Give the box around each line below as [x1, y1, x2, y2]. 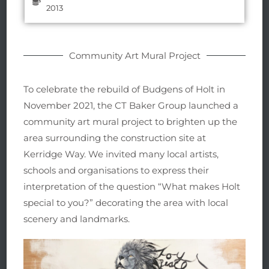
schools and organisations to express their [23, 165, 209, 177]
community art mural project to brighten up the [23, 116, 237, 128]
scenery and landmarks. [23, 213, 130, 225]
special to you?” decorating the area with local [23, 197, 228, 209]
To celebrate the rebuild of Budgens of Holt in [23, 83, 225, 95]
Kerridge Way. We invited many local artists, [23, 148, 219, 160]
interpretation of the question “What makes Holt [23, 181, 240, 193]
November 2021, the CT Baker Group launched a [23, 100, 238, 112]
